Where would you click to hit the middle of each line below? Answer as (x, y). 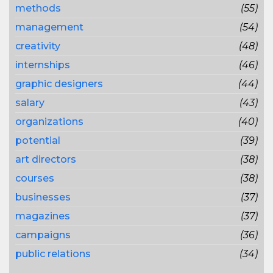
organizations (49, 122)
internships (43, 65)
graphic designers (59, 84)
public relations (53, 254)
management (49, 27)
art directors (46, 159)
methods (38, 8)
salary (30, 103)
